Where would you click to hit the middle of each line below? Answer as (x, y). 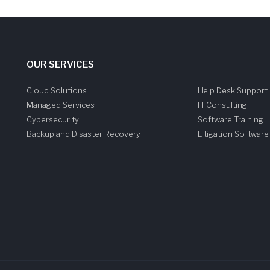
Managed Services (61, 105)
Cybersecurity (53, 119)
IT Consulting (222, 105)
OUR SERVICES (60, 64)
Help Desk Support (233, 90)
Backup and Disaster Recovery (83, 134)
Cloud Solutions (57, 90)
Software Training (231, 119)
